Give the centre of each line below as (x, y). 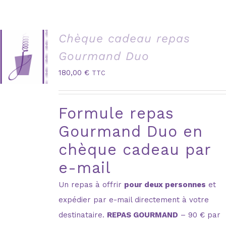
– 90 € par (200, 215)
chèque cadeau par (135, 149)
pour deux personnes (165, 184)
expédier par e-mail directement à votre (134, 200)
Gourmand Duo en (131, 131)
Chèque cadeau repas (125, 38)
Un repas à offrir (92, 184)
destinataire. (83, 215)
